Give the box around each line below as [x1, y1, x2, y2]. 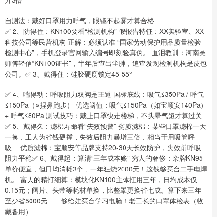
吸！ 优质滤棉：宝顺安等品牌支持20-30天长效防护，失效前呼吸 [5, 142, 201, 152]
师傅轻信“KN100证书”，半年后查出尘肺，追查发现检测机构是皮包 [5, 58, 207, 68]
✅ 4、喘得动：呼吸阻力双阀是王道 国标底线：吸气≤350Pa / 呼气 [5, 89, 204, 99]
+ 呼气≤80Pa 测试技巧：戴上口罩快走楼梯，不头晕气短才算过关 [5, 110, 202, 120]
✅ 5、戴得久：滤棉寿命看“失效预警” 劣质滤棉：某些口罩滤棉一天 [5, 121, 206, 131]
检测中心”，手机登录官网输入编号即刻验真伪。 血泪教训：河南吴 [5, 47, 206, 57]
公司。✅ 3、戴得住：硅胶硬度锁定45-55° [5, 68, 132, 78]
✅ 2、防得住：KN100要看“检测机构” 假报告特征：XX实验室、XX [5, 26, 204, 36]
